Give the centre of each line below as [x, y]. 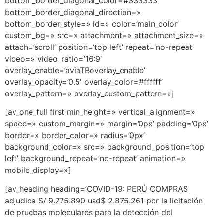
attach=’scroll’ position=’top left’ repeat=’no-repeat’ [99, 47]
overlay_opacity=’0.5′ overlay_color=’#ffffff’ [84, 82]
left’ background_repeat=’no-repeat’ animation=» [95, 159]
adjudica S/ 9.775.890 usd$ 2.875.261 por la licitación [104, 200]
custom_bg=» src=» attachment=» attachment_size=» [104, 35]
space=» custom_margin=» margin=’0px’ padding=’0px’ [107, 124]
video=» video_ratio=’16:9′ [54, 59]
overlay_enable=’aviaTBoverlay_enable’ [75, 70]
